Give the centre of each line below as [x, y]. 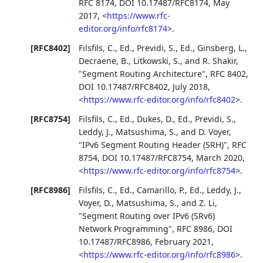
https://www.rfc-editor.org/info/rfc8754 [160, 171]
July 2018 [190, 86]
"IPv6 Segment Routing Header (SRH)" [153, 145]
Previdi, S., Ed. [165, 48]
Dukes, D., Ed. [164, 119]
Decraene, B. [104, 60]
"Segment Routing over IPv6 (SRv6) [147, 216]
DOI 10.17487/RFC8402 [124, 86]
